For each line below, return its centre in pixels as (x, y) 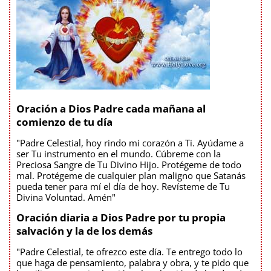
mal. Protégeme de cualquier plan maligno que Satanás (131, 175)
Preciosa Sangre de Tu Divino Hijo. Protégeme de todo (129, 165)
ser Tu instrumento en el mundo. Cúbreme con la (119, 154)
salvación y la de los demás (84, 231)
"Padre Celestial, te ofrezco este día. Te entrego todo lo (129, 252)
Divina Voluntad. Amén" (66, 197)
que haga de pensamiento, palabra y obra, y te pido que (132, 263)
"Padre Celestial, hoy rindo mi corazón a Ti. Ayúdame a (130, 143)
